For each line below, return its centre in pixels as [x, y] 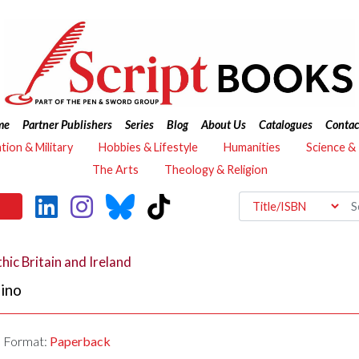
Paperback [81, 341]
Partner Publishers [67, 125]
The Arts [115, 169]
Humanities [252, 147]
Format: [27, 341]
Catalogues [285, 125]
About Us [223, 125]
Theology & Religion [216, 169]
